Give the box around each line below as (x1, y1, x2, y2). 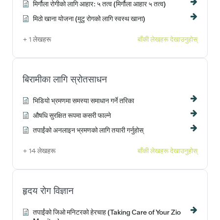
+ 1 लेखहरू (23, 34, 51, 44)
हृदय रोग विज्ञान (23, 184, 74, 197)
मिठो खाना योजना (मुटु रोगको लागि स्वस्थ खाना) (33, 14, 145, 23)
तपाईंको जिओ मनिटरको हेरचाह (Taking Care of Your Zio (33, 207, 181, 217)
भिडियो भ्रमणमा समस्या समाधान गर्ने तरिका (33, 96, 134, 105)
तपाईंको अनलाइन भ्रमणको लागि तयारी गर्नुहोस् (33, 125, 143, 135)
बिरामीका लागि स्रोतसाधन (23, 73, 107, 85)
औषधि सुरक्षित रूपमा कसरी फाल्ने (33, 110, 111, 120)
